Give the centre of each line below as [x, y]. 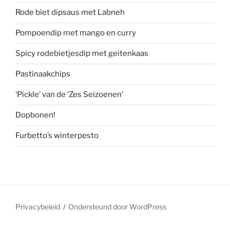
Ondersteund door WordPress [118, 206]
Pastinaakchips [43, 74]
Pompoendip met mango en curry [76, 33]
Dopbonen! [35, 115]
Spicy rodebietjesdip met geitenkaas [82, 54]
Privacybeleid [38, 206]
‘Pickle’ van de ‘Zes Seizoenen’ [69, 95]
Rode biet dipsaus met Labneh [70, 13]
